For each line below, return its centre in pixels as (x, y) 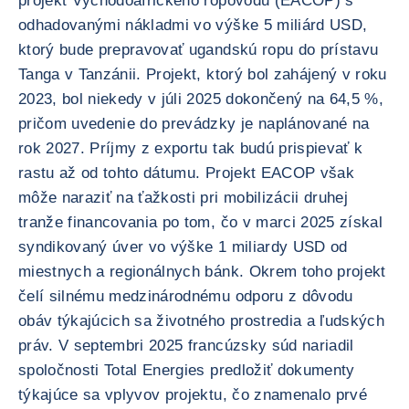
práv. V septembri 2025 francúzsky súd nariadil (186, 346)
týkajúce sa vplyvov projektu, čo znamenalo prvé (193, 395)
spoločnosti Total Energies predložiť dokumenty (187, 370)
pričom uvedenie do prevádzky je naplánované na (194, 124)
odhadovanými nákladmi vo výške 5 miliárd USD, (193, 25)
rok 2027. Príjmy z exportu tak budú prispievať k (191, 148)
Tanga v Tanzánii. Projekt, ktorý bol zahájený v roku (203, 74)
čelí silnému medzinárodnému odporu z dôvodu (186, 296)
